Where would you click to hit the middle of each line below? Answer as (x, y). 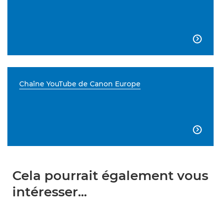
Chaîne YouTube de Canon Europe (80, 84)
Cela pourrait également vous (110, 176)
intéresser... (50, 192)
